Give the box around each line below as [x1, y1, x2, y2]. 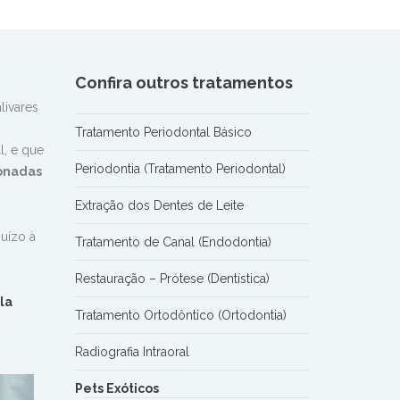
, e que [4, 143, 44, 158]
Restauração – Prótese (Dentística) [74, 271, 270, 287]
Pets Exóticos [74, 381, 159, 396]
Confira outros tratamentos [74, 73, 293, 93]
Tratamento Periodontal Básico [74, 125, 252, 140]
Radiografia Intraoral [74, 345, 189, 360]
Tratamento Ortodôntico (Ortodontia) [74, 308, 287, 323]
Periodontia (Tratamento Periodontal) [74, 162, 286, 177]
